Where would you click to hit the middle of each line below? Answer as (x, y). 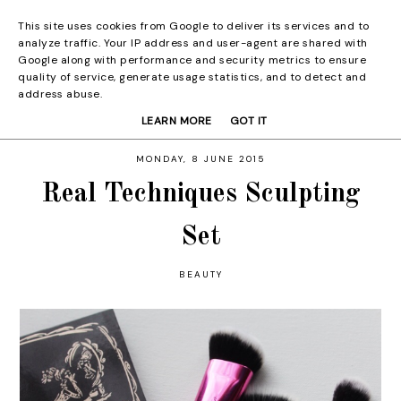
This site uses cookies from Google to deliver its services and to (194, 26)
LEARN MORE (176, 121)
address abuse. (60, 94)
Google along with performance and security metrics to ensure (192, 60)
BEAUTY (200, 274)
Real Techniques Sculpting (200, 194)
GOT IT (248, 121)
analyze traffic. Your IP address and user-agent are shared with (193, 43)
